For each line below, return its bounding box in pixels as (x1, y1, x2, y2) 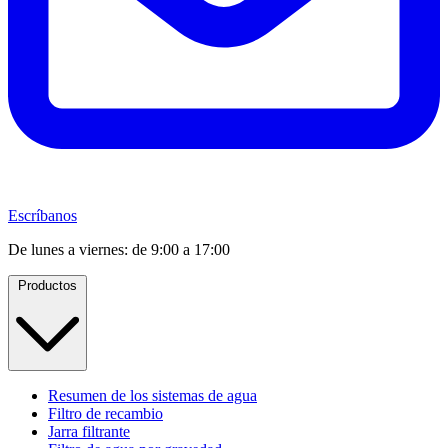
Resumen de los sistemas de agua (48, 387, 257, 405)
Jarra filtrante (48, 423, 130, 441)
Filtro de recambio (48, 405, 163, 423)
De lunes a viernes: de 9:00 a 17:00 (8, 241, 230, 259)
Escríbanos (8, 207, 77, 225)
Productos (18, 278, 77, 294)
